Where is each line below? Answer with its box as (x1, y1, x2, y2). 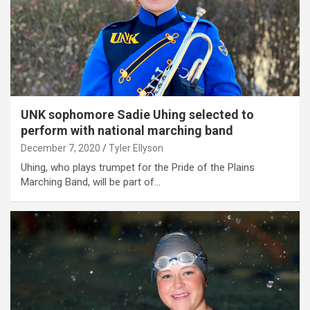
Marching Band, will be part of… (21, 175, 161, 188)
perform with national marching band (21, 122, 233, 138)
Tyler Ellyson (109, 142, 163, 154)
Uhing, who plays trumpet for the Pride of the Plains (21, 161, 255, 174)
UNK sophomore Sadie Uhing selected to (21, 107, 254, 122)
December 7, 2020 (21, 142, 100, 154)
